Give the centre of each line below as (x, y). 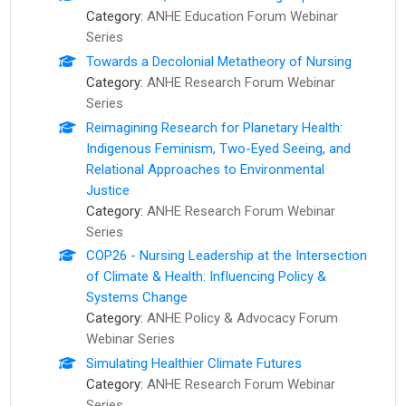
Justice (107, 190)
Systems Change (136, 298)
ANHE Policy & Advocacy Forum (242, 319)
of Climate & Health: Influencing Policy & (206, 277)
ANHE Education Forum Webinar (242, 16)
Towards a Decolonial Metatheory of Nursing (218, 61)
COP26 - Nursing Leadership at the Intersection (226, 256)
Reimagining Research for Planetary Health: (214, 127)
